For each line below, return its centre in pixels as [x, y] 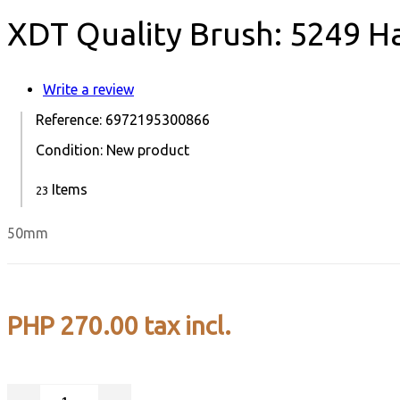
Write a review [88, 89]
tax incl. [185, 325]
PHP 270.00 [73, 325]
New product [148, 150]
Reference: [71, 119]
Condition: [71, 150]
